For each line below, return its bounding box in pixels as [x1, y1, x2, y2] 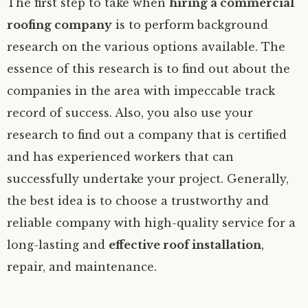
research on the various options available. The [7, 40, 285, 54]
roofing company [7, 18, 112, 32]
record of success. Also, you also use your [7, 106, 253, 120]
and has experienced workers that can [7, 150, 234, 164]
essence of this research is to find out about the [7, 62, 290, 76]
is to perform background [112, 18, 268, 32]
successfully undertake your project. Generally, [7, 172, 289, 186]
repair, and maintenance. [7, 260, 157, 274]
